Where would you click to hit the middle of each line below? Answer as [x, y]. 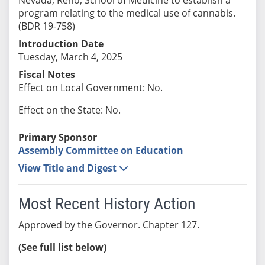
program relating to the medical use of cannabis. [127, 13]
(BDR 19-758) [46, 26]
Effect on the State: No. [69, 110]
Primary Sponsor [57, 137]
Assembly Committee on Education [101, 150]
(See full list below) [62, 247]
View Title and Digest [68, 168]
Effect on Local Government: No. [90, 87]
